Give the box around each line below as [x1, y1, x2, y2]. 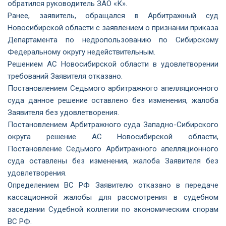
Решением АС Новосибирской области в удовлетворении [8, 60, 218, 69]
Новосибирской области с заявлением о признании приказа [8, 23, 218, 32]
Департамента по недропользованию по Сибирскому [8, 35, 218, 44]
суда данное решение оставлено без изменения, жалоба [8, 96, 218, 105]
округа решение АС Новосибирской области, [8, 132, 218, 141]
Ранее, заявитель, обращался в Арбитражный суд [8, 11, 218, 20]
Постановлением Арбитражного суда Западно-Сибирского [8, 120, 218, 129]
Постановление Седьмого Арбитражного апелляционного [8, 144, 218, 153]
